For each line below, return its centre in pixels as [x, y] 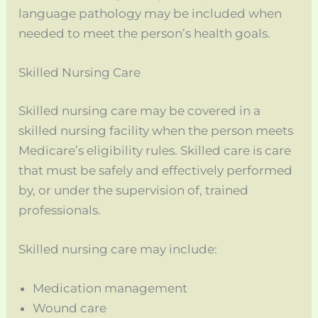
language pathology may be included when [150, 14]
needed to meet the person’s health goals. [145, 34]
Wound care [70, 308]
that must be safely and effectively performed [156, 170]
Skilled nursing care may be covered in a [140, 110]
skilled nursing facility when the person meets [156, 130]
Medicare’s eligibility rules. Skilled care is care [155, 150]
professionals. [60, 210]
